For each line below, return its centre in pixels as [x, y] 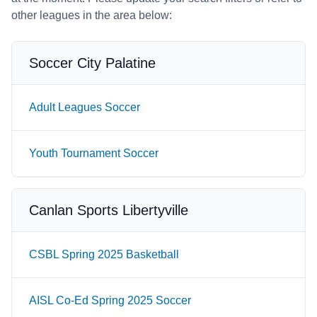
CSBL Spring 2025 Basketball [104, 254]
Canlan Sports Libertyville [109, 210]
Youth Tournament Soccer [94, 153]
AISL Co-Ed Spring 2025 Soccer [110, 300]
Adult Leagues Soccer [85, 107]
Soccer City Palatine [92, 63]
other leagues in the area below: [92, 15]
